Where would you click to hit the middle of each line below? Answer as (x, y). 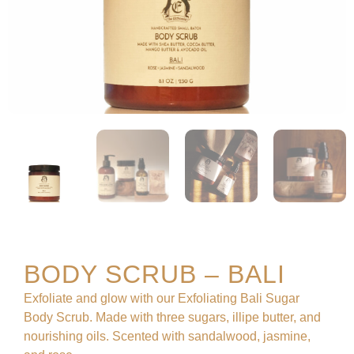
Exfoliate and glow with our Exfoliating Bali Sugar (162, 298)
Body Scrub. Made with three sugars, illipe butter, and (172, 317)
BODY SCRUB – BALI (154, 274)
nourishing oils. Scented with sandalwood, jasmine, (167, 336)
